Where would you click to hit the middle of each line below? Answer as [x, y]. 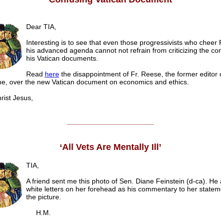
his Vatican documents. [62, 58]
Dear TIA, [41, 27]
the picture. [43, 197]
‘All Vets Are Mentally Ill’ [110, 147]
